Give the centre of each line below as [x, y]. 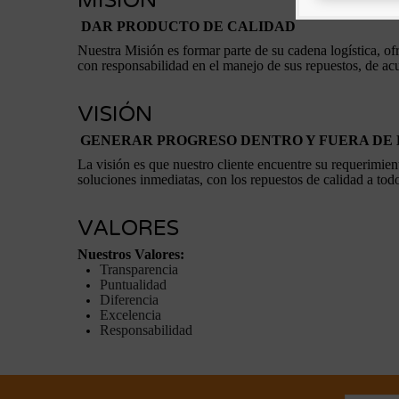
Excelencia [130, 315]
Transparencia [139, 269]
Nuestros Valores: [131, 254]
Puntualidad [133, 285]
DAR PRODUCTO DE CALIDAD [188, 26]
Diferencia [129, 300]
